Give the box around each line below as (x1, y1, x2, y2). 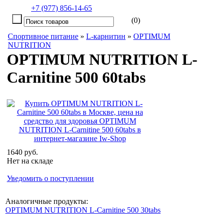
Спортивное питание (8, 32, 78, 40)
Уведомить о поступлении (7, 174, 94, 182)
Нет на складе (7, 157, 53, 165)
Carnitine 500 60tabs (7, 69, 145, 86)
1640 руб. (7, 148, 38, 156)
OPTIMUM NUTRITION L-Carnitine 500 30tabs (5, 206, 161, 214)
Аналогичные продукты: (5, 197, 88, 205)
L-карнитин (86, 32, 126, 40)
